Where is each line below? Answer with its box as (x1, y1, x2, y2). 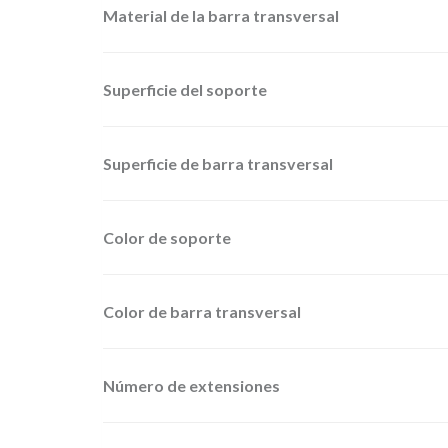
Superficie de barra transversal (103, 153, 333, 173)
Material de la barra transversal (103, 5, 339, 25)
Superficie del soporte (103, 79, 267, 99)
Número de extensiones (103, 375, 280, 395)
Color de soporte (103, 227, 231, 247)
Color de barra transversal (103, 301, 301, 321)
